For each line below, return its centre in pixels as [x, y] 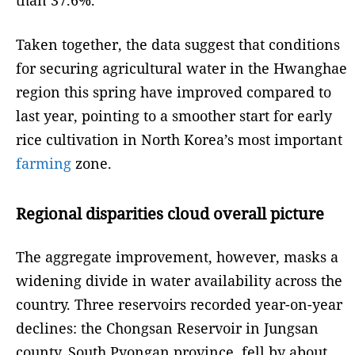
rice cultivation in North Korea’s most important [179, 140]
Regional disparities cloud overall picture [170, 214]
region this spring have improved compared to [174, 92]
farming [44, 164]
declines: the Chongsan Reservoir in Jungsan [167, 328]
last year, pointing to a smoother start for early [174, 116]
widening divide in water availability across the [179, 281]
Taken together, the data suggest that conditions [178, 45]
